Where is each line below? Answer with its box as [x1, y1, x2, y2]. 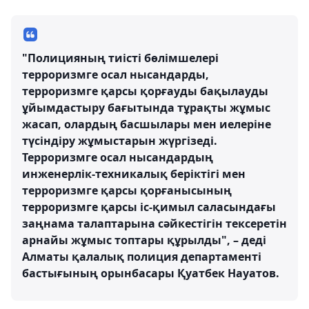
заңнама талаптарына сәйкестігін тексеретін [22, 216, 287, 231]
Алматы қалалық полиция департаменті [22, 249, 261, 264]
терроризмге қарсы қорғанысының [22, 183, 232, 198]
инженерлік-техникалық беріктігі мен [22, 166, 246, 181]
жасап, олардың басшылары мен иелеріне [22, 117, 271, 132]
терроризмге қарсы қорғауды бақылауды [22, 83, 268, 99]
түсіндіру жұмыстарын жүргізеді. [22, 133, 217, 148]
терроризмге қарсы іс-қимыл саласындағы [22, 199, 276, 215]
